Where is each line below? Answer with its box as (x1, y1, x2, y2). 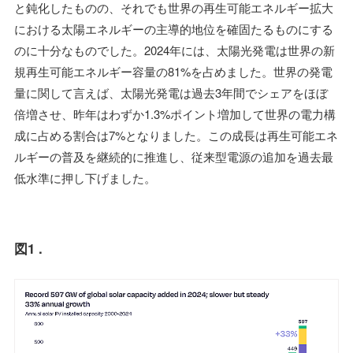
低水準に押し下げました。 (14, 169, 156, 187)
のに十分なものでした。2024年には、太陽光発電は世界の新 (14, 42, 335, 59)
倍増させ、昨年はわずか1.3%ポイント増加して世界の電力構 (14, 106, 336, 123)
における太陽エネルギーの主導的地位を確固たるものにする (14, 20, 333, 38)
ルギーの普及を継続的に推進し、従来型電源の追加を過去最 (14, 148, 333, 165)
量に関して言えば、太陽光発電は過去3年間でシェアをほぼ (14, 84, 328, 102)
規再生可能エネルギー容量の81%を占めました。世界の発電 (14, 63, 333, 80)
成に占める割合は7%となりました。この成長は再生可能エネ (14, 127, 338, 144)
